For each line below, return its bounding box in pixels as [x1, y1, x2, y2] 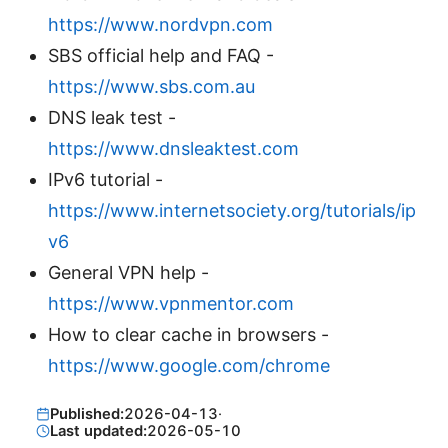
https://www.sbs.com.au [48, 76, 255, 98]
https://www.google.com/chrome [48, 355, 330, 377]
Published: [49, 404, 124, 423]
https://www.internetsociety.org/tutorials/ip [48, 200, 416, 222]
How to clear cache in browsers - [48, 324, 329, 346]
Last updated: [49, 421, 147, 440]
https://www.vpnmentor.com [48, 293, 294, 315]
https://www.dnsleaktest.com [48, 138, 299, 160]
